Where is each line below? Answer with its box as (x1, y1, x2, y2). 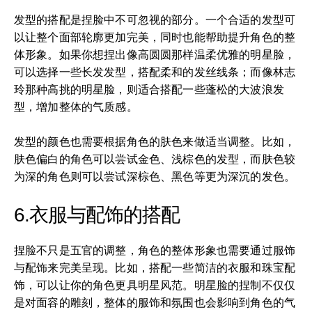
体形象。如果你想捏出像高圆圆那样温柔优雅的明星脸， (14, 48, 296, 61)
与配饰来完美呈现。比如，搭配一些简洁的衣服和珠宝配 (14, 261, 296, 274)
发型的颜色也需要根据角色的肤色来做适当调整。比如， (14, 135, 296, 148)
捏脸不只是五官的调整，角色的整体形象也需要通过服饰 (14, 244, 296, 256)
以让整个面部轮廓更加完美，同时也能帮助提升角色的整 (14, 31, 296, 43)
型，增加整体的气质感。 (14, 100, 138, 113)
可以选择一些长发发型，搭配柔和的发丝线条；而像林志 (14, 65, 296, 78)
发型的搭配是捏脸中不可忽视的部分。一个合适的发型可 (14, 13, 296, 26)
